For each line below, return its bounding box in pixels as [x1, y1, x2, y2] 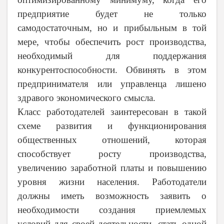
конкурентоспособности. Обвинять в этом [17, 64, 206, 75]
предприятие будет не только [17, 8, 206, 19]
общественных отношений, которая [17, 134, 206, 145]
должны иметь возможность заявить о [17, 190, 206, 201]
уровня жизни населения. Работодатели [17, 176, 206, 187]
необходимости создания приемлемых [17, 204, 206, 215]
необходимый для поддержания [17, 50, 206, 61]
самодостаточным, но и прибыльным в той [17, 22, 206, 33]
